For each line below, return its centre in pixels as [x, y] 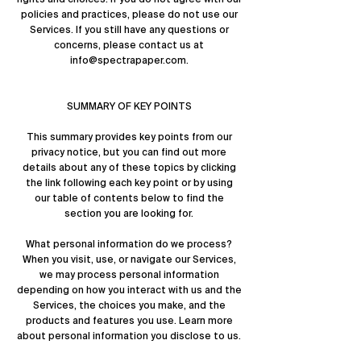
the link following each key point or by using [129, 183]
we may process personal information [129, 275]
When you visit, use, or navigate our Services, [129, 259]
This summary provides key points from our [129, 137]
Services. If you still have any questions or [129, 30]
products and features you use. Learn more [129, 321]
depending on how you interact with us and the [129, 290]
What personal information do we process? [129, 244]
